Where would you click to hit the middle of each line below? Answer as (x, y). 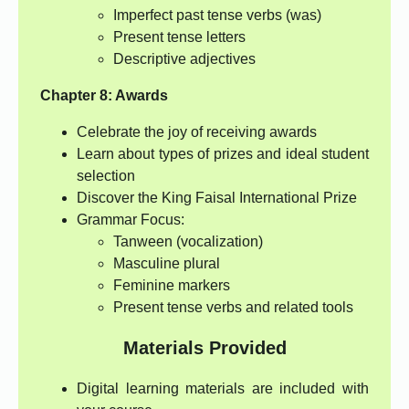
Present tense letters (179, 37)
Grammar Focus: (131, 220)
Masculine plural (167, 264)
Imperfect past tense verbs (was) (217, 16)
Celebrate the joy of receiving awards (197, 132)
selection (106, 176)
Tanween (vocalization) (188, 242)
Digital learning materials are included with (223, 389)
